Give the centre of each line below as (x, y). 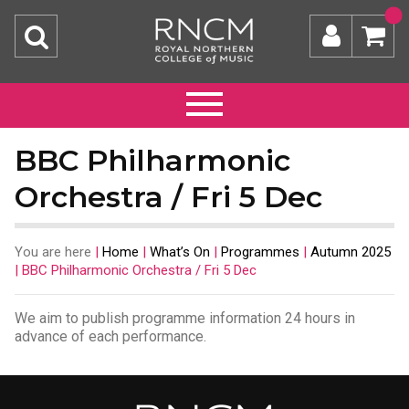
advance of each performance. (110, 336)
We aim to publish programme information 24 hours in (185, 318)
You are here (53, 252)
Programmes (260, 252)
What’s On (180, 252)
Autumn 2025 (351, 252)
